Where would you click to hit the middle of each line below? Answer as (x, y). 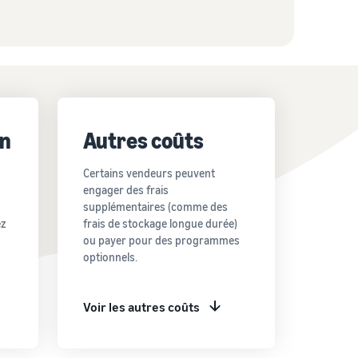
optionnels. (110, 257)
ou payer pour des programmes (161, 240)
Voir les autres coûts (141, 306)
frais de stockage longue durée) (160, 223)
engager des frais (125, 189)
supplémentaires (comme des (155, 206)
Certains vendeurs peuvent (149, 173)
